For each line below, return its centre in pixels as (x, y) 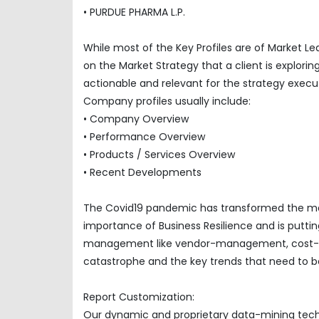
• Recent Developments (142, 172)
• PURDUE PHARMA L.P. (134, 12)
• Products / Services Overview (159, 154)
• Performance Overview (144, 136)
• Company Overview (136, 119)
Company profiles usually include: (167, 101)
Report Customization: (139, 297)
